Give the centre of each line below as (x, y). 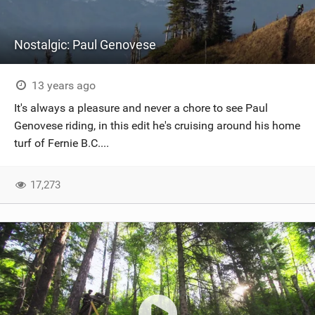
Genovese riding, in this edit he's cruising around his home (157, 126)
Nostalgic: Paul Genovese (85, 45)
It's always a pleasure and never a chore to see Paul (141, 108)
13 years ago (62, 85)
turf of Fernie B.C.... (62, 143)
